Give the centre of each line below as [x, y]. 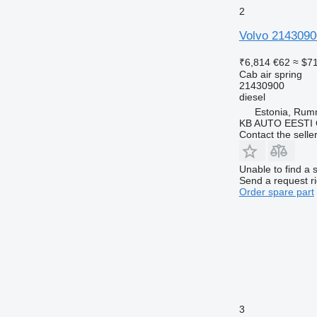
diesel [252, 97]
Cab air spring [270, 74]
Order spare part [276, 191]
